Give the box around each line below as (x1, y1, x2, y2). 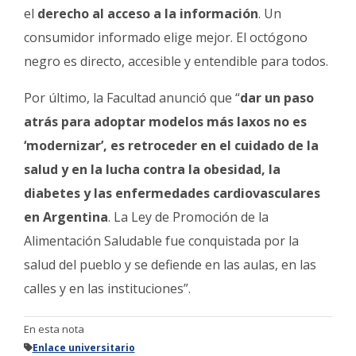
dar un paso (240, 88, 314, 106)
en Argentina (24, 207, 108, 226)
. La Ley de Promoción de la (108, 207, 269, 226)
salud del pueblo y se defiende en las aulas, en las (24, 255, 316, 273)
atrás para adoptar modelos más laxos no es (24, 112, 307, 130)
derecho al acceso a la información (34, 4, 258, 22)
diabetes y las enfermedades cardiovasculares (24, 184, 320, 202)
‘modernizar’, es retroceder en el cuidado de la (24, 136, 319, 154)
